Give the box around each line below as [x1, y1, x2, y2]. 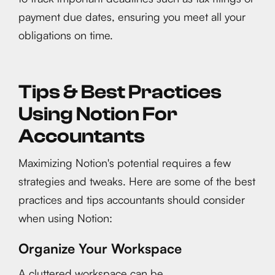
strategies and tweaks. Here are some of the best [18, 174, 255, 188]
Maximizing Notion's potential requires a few [18, 156, 231, 169]
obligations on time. [18, 28, 113, 42]
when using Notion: [18, 211, 112, 225]
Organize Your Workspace [18, 240, 182, 257]
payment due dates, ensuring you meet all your [18, 10, 246, 23]
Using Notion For [18, 103, 177, 125]
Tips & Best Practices [18, 81, 222, 103]
